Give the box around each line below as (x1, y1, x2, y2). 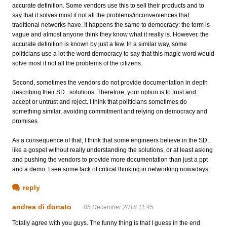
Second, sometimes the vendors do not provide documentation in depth (12, 79, 208, 86)
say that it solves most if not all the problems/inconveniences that (12, 11, 189, 19)
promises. (12, 117, 39, 125)
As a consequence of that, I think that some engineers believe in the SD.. (12, 136, 210, 144)
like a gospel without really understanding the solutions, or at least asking (12, 146, 213, 154)
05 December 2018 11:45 (84, 203, 154, 211)
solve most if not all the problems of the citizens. (12, 59, 142, 67)
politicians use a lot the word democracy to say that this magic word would (12, 50, 214, 57)
